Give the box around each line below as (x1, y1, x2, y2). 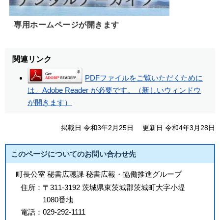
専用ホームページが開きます (7, 21, 119, 29)
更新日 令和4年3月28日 (142, 124, 215, 132)
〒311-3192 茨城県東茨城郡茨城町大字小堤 (43, 183, 185, 192)
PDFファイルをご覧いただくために (84, 74, 203, 82)
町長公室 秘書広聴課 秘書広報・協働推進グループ (16, 169, 182, 178)
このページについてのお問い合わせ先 (11, 149, 136, 158)
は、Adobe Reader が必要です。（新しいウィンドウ (27, 86, 201, 95)
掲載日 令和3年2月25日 (61, 124, 134, 132)
